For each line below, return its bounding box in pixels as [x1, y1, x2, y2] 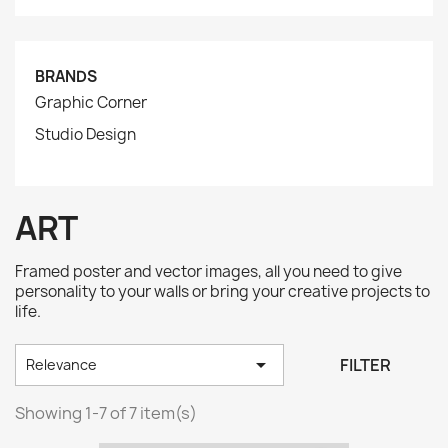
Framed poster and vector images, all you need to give [15, 261, 402, 282]
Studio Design [35, 124, 136, 145]
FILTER [340, 354, 392, 376]
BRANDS [35, 66, 97, 87]
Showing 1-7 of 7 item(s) [15, 402, 197, 424]
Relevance [26, 354, 97, 374]
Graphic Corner [35, 92, 147, 113]
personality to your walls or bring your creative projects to [15, 281, 430, 302]
